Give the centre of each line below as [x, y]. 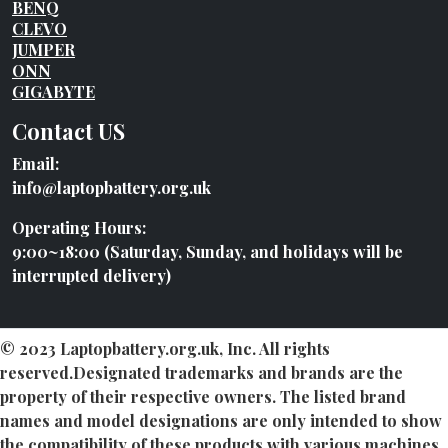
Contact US [68, 131]
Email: [35, 164]
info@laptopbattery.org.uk [111, 188]
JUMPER [43, 50]
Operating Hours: [79, 228]
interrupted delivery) [91, 276]
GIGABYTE [53, 92]
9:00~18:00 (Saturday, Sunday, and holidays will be [207, 252]
